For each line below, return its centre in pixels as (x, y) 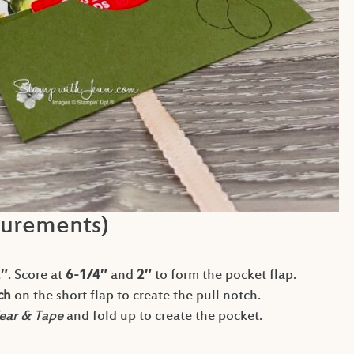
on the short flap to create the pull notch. (136, 297)
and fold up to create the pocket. (162, 317)
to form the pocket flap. (224, 276)
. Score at (36, 276)
